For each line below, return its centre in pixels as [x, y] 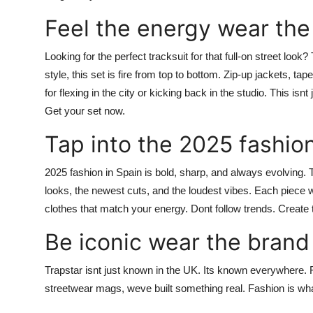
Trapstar [64, 270]
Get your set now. [85, 111]
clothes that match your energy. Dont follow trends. [161, 209]
